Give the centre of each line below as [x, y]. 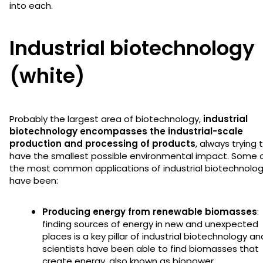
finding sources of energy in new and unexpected [150, 224]
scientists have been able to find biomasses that [151, 248]
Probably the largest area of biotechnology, [106, 119]
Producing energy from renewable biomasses [150, 211]
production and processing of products [102, 143]
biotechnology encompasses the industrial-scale [126, 131]
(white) [47, 75]
